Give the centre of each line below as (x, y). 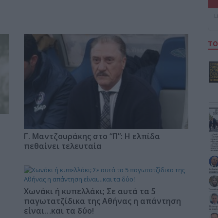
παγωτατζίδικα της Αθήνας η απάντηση (103, 201)
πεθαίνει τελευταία (63, 146)
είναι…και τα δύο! (59, 211)
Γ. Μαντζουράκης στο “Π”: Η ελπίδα (92, 136)
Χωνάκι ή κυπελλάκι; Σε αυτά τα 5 (90, 191)
